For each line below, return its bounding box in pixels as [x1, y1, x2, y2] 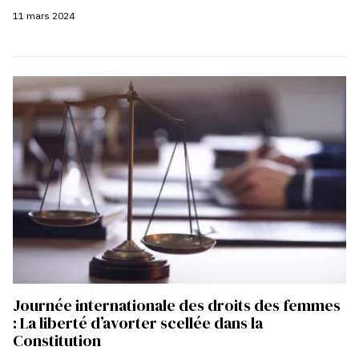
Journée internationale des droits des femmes [13, 294, 341, 317]
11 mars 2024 [13, 10, 75, 22]
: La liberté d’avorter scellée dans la [13, 312, 263, 335]
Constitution [13, 329, 104, 353]
